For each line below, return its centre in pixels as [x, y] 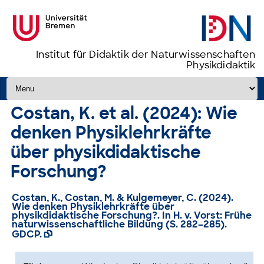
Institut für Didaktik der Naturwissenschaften [146, 55]
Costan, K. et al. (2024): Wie [124, 113]
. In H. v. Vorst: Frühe [205, 215]
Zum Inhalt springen [45, 81]
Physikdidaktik [221, 65]
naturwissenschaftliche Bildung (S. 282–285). [120, 224]
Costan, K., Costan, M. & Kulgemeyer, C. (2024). [123, 198]
